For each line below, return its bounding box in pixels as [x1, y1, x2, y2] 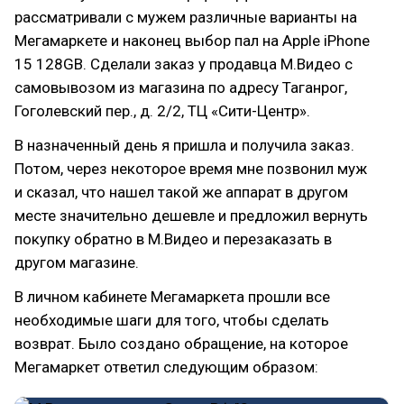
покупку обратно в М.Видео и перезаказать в [14, 230, 332, 248]
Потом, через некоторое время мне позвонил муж [14, 160, 367, 178]
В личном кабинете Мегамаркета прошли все [14, 288, 330, 306]
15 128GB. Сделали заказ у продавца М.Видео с [14, 55, 353, 73]
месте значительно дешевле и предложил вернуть [14, 207, 368, 225]
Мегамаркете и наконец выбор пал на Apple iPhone [14, 32, 370, 50]
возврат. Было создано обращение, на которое [14, 335, 348, 353]
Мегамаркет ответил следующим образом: [14, 358, 318, 376]
